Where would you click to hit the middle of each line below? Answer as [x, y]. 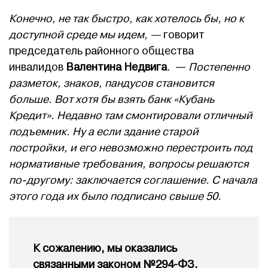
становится [185, 84]
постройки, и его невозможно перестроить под [131, 148]
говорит [184, 35]
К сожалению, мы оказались [105, 249]
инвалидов [37, 68]
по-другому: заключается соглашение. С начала [133, 181]
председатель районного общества [101, 51]
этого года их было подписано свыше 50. [115, 197]
